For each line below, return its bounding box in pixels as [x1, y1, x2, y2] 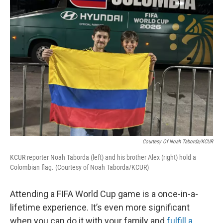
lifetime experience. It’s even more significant [10, 202, 190, 213]
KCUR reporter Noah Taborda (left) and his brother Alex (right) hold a [10, 153, 196, 161]
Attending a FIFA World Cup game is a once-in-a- [10, 188, 198, 199]
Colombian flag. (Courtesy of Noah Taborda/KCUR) [10, 163, 149, 171]
